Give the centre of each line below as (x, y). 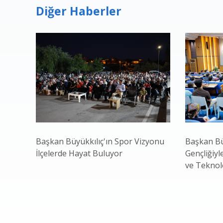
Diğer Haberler (79, 11)
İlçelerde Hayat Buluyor (79, 153)
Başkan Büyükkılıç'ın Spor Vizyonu (100, 141)
